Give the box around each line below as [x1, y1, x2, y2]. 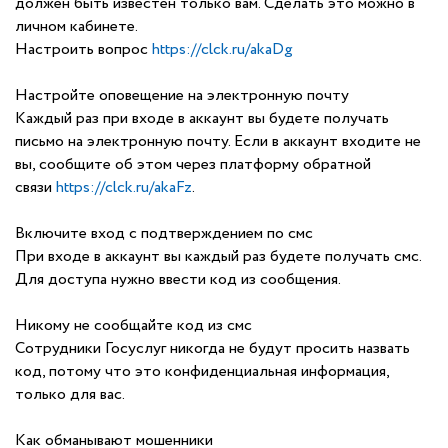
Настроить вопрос [15, 38, 152, 61]
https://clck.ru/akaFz [56, 176, 192, 199]
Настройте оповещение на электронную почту [15, 84, 349, 107]
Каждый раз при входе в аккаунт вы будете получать [15, 107, 389, 130]
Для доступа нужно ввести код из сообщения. [15, 268, 341, 291]
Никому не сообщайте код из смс [15, 314, 252, 337]
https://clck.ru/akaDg [152, 38, 293, 61]
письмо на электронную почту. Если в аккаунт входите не [15, 130, 421, 153]
